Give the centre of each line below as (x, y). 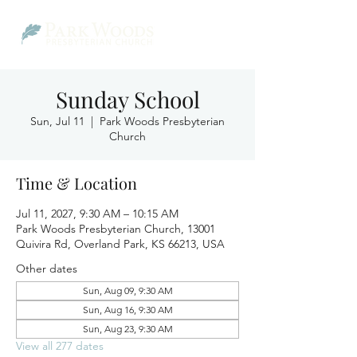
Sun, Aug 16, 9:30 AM (127, 310)
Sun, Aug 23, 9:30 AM (127, 329)
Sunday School (127, 99)
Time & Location (76, 183)
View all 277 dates (60, 346)
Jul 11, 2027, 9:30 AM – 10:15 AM (97, 214)
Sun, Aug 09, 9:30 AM (127, 290)
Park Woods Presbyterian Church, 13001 (116, 229)
